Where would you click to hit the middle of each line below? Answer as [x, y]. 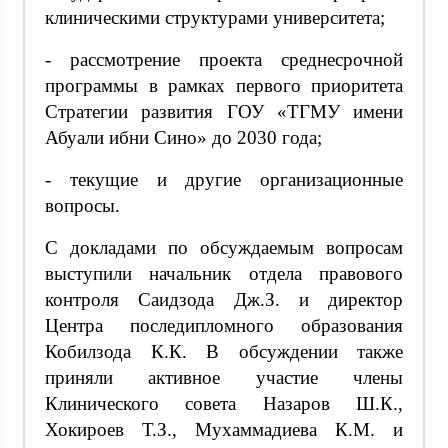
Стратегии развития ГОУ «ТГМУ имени [224, 111]
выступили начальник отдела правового [224, 273]
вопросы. [82, 205]
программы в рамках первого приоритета [224, 85]
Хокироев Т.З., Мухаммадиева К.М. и [224, 429]
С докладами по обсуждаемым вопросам [224, 247]
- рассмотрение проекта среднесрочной [224, 59]
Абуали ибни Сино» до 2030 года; [183, 137]
